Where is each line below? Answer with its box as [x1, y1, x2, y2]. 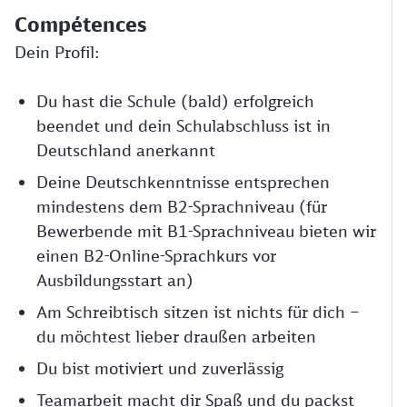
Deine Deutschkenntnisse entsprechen [36, 172, 330, 192]
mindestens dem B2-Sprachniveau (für [36, 196, 327, 216]
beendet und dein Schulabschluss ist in [36, 115, 331, 135]
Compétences [15, 12, 147, 36]
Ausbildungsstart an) [36, 270, 194, 290]
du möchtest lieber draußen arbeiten [36, 326, 316, 346]
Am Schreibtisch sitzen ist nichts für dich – [36, 302, 360, 322]
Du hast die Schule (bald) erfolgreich [36, 91, 314, 111]
